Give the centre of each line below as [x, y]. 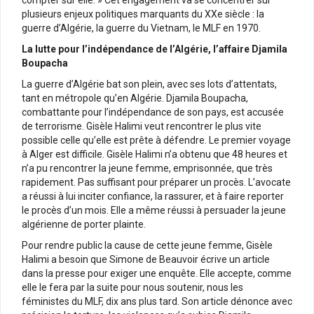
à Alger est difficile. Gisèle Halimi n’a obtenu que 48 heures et [155, 154]
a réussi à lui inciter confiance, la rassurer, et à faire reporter [153, 196]
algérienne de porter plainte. [84, 224]
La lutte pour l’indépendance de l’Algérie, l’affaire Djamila [155, 49]
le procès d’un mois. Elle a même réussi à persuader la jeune [154, 210]
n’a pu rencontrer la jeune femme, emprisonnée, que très [147, 168]
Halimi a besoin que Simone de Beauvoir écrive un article [146, 259]
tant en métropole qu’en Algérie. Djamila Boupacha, [135, 98]
